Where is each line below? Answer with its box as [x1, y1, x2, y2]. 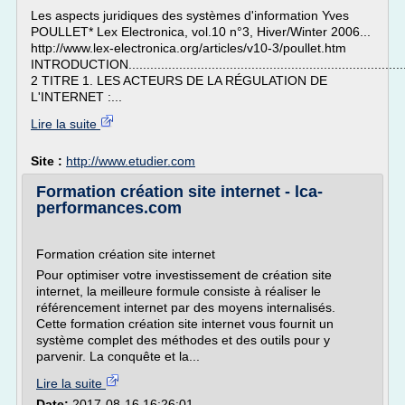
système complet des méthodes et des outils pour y [36, 333, 330, 347]
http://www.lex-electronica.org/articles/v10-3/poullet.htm [31, 41, 346, 55]
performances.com [36, 199, 182, 217]
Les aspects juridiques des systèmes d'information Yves [31, 8, 349, 23]
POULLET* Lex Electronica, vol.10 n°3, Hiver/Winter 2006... [31, 24, 371, 39]
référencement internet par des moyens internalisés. [36, 300, 335, 315]
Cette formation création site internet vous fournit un [36, 316, 334, 331]
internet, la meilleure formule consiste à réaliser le [36, 284, 321, 298]
